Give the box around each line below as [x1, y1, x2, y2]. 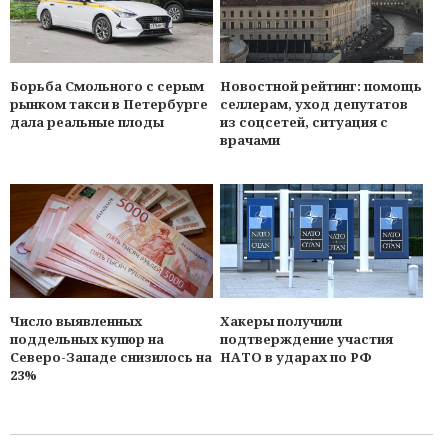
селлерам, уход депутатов [220, 95, 409, 114]
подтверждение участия [220, 330, 394, 349]
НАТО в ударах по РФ [220, 348, 373, 367]
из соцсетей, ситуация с [220, 113, 389, 132]
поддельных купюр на [10, 330, 164, 349]
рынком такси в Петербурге [10, 95, 208, 114]
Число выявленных [10, 312, 142, 331]
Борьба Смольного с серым [10, 77, 204, 96]
